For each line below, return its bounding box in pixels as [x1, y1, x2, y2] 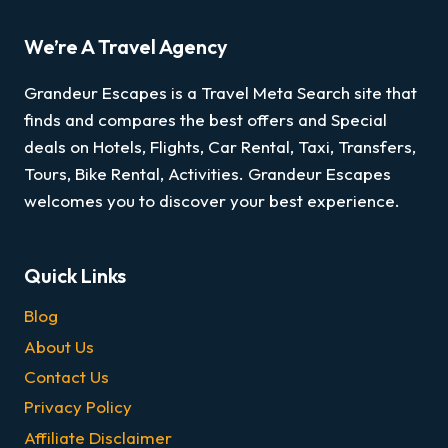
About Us [24, 335, 94, 357]
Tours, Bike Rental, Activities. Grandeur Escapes [24, 162, 391, 184]
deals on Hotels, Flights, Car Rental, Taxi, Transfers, [24, 135, 416, 157]
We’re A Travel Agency [24, 33, 228, 59]
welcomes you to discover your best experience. [24, 189, 400, 211]
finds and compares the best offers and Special [24, 108, 387, 130]
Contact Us [24, 365, 109, 387]
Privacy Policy [24, 396, 132, 418]
